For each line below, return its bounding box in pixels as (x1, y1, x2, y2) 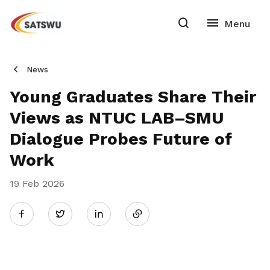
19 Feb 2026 (10, 178, 64, 189)
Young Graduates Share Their (10, 87, 256, 107)
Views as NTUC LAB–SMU (10, 108, 224, 128)
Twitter (43, 201, 118, 226)
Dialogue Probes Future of (10, 129, 232, 149)
